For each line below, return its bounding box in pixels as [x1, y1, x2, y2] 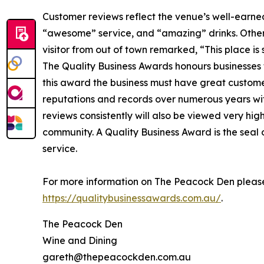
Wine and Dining [42, 235, 117, 246]
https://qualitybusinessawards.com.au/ [42, 192, 221, 204]
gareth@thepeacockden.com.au [42, 251, 191, 263]
